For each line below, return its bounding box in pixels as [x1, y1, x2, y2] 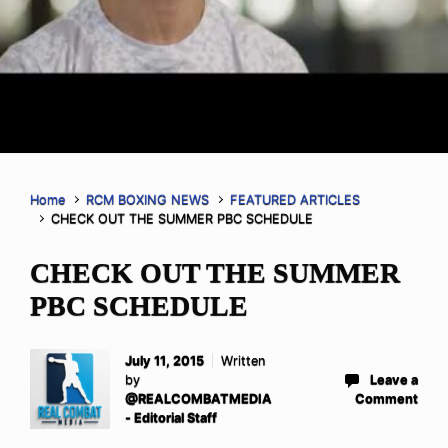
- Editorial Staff [125, 409, 217, 425]
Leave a [370, 371, 418, 387]
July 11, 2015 [125, 352, 204, 368]
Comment [355, 390, 418, 406]
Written [221, 352, 265, 368]
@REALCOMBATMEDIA [125, 390, 272, 406]
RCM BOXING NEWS [86, 191, 210, 207]
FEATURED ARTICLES [230, 191, 361, 207]
